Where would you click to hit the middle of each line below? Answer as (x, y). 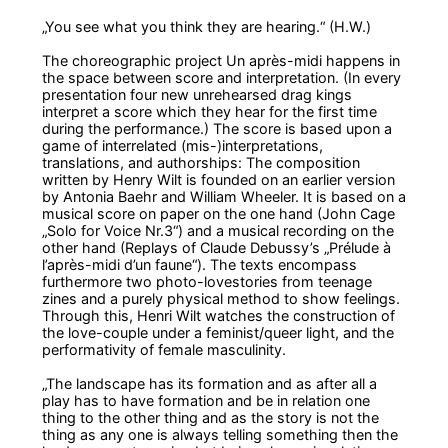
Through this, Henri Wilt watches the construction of (218, 315)
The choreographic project (134, 60)
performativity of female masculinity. (164, 349)
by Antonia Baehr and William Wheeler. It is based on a (224, 196)
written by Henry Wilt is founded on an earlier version (218, 179)
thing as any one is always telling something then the (220, 434)
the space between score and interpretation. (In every (221, 77)
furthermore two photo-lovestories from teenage (207, 281)
